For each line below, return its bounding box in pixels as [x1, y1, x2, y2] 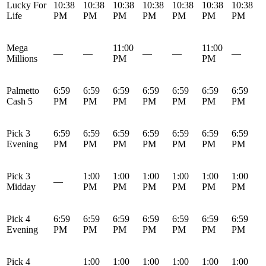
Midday [7, 182, 36, 192]
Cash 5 [7, 96, 33, 107]
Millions [7, 53, 37, 64]
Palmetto [7, 85, 39, 96]
